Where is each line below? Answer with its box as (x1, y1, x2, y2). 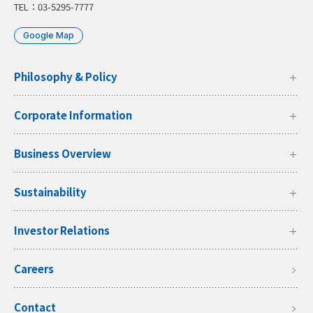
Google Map (23, 30, 74, 41)
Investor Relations (14, 223, 110, 238)
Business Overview (14, 146, 111, 161)
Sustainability (14, 184, 87, 200)
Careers (14, 261, 54, 277)
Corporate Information (14, 108, 132, 123)
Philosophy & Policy (14, 69, 117, 85)
